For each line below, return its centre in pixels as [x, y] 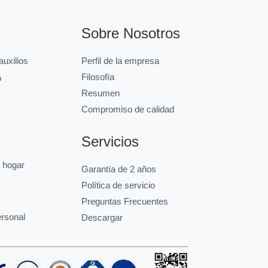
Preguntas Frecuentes [124, 202]
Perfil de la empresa [120, 61]
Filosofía [98, 77]
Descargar [102, 218]
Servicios [110, 142]
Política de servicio [118, 185]
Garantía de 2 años [118, 169]
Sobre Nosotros [130, 33]
